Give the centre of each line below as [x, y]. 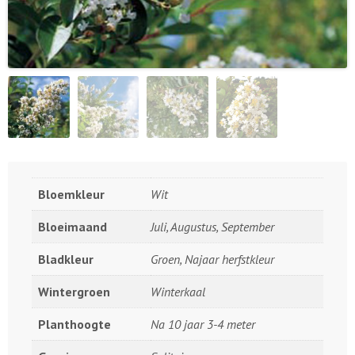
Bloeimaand [73, 226]
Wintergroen [74, 291]
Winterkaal [178, 291]
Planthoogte [74, 324]
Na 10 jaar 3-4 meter [203, 324]
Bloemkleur [71, 194]
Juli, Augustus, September [212, 226]
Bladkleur [66, 259]
